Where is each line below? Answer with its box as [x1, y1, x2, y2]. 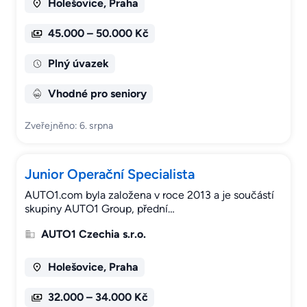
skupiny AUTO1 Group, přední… [25, 202, 175, 216]
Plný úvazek [47, 57, 109, 71]
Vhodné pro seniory [47, 87, 147, 101]
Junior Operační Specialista [25, 166, 195, 183]
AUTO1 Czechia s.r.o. [41, 228, 146, 241]
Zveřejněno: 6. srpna [25, 120, 113, 132]
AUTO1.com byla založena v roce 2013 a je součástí [25, 188, 274, 202]
